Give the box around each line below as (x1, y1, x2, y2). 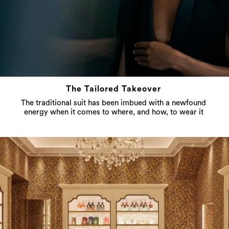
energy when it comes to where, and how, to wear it (24, 108, 203, 117)
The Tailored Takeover (66, 85, 162, 94)
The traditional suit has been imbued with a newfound (21, 99, 207, 107)
